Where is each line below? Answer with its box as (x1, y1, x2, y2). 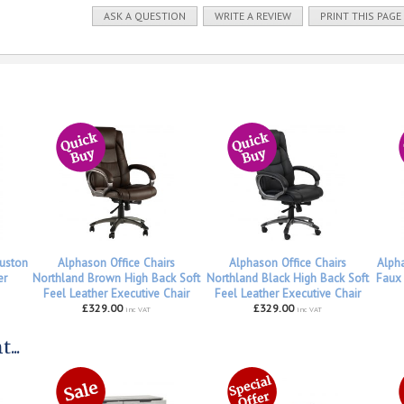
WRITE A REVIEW (215, 8, 291, 23)
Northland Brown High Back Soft (32, 270, 200, 286)
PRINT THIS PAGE (320, 8, 401, 23)
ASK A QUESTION (104, 8, 186, 23)
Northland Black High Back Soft (207, 270, 369, 286)
